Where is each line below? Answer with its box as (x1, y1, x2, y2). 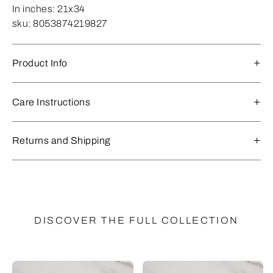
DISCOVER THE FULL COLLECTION (34, 214, 239, 225)
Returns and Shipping (12, 135, 111, 146)
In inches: (12, 3, 58, 14)
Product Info (12, 58, 68, 68)
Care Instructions (12, 96, 91, 107)
